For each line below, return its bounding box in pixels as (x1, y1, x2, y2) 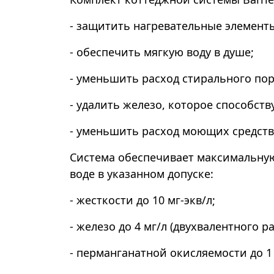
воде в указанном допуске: (70, 166, 213, 181)
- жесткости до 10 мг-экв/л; (70, 193, 215, 207)
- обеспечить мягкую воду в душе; (70, 45, 254, 59)
